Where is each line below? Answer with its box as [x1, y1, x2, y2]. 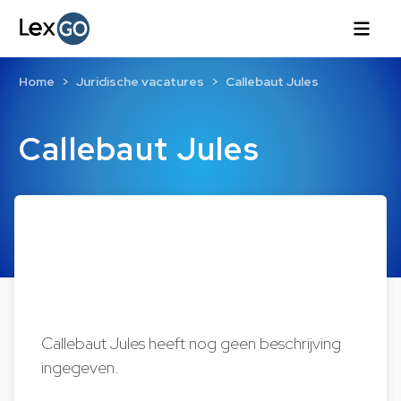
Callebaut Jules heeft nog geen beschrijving [41, 332, 342, 354]
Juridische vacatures [75, 73, 204, 90]
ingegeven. [41, 356, 120, 379]
